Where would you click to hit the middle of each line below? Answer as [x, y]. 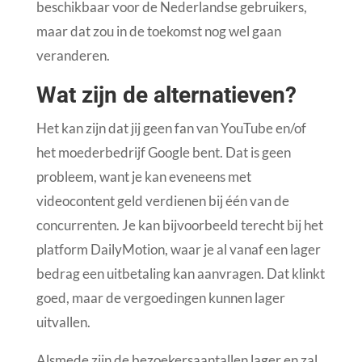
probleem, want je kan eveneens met [143, 177]
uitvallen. [63, 322]
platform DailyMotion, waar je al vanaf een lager [178, 250]
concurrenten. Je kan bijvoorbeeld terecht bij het [179, 225]
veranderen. [73, 56]
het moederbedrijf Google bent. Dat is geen [163, 153]
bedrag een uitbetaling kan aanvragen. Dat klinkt [180, 274]
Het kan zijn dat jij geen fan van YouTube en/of [171, 128]
